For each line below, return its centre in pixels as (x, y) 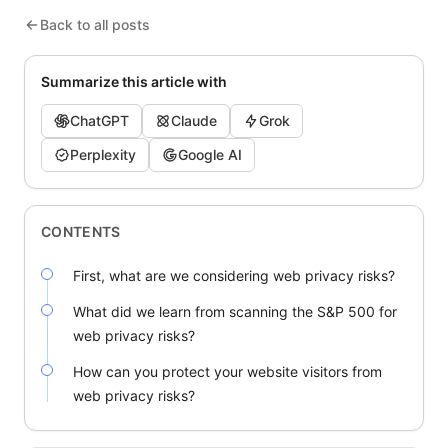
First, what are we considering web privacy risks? (234, 276)
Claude (194, 121)
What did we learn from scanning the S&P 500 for (235, 312)
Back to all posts (95, 25)
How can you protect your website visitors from (227, 372)
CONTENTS (81, 232)
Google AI (210, 155)
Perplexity (103, 155)
